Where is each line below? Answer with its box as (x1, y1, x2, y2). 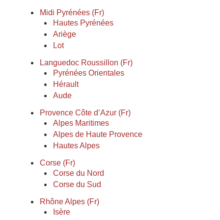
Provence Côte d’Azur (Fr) (40, 109, 131, 117)
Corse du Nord (53, 169, 104, 177)
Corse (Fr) (40, 159, 75, 167)
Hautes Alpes (53, 141, 100, 150)
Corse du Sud (53, 180, 101, 189)
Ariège (53, 30, 76, 38)
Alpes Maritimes (53, 119, 109, 127)
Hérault (53, 80, 79, 88)
